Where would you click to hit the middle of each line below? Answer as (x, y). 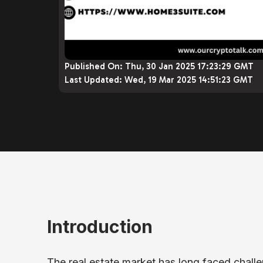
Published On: (95, 66)
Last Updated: (95, 80)
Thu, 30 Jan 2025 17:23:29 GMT (189, 66)
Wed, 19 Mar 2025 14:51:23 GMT (189, 80)
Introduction (100, 227)
